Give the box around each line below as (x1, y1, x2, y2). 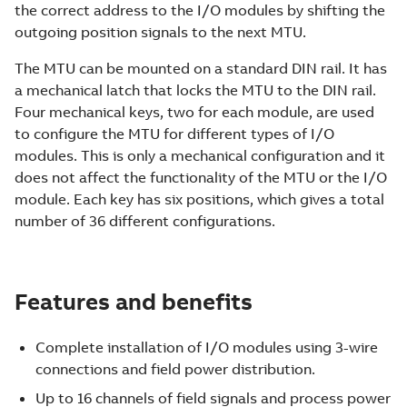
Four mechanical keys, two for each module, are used (15, 103, 374, 121)
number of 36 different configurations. (15, 212, 275, 230)
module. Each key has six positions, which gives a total (15, 190, 384, 208)
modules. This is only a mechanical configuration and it (15, 146, 385, 164)
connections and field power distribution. (35, 360, 315, 378)
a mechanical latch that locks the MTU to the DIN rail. (15, 81, 376, 99)
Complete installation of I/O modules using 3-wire (35, 338, 378, 356)
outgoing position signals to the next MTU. (15, 23, 306, 41)
